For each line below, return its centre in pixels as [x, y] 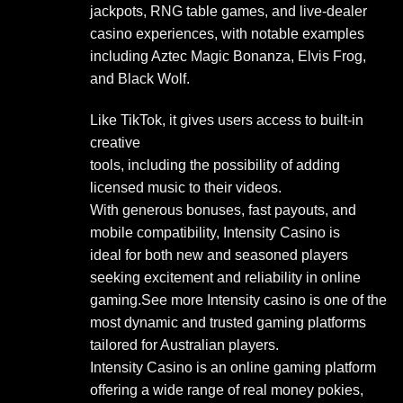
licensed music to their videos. [186, 187]
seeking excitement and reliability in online [225, 277]
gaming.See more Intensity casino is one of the [238, 300]
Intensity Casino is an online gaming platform [233, 367]
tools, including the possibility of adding [215, 165]
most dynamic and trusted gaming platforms [228, 322]
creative [115, 142]
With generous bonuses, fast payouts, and [223, 210]
